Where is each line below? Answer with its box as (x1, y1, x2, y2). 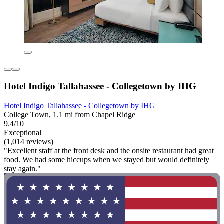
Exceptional (4, 128, 41, 137)
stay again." (4, 164, 41, 173)
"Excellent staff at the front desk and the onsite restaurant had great (4, 146, 214, 155)
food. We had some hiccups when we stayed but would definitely (4, 155, 209, 164)
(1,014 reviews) (4, 137, 53, 146)
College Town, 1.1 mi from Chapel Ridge (4, 110, 135, 119)
